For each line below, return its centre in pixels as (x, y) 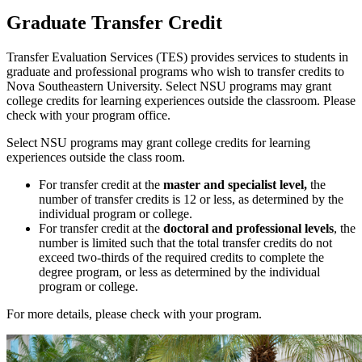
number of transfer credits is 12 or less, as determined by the (191, 199)
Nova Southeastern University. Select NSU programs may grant (169, 86)
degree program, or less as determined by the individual (179, 271)
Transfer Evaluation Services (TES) (97, 57)
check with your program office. (88, 115)
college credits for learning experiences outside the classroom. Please (181, 100)
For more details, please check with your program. (136, 314)
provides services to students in (269, 57)
